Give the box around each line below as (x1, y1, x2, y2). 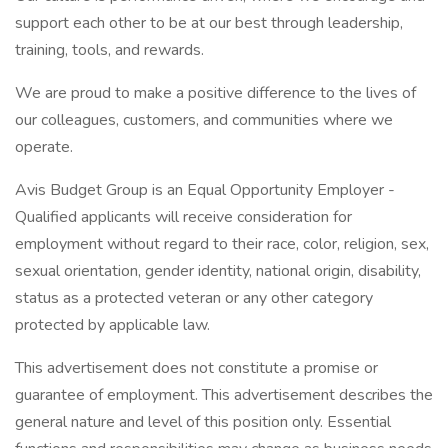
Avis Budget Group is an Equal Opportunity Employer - (15, 179, 395, 201)
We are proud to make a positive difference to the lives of (15, 82, 416, 104)
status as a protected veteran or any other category (15, 287, 373, 309)
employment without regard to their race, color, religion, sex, (15, 233, 429, 255)
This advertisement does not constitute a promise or (15, 357, 378, 379)
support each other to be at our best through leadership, (15, 12, 403, 34)
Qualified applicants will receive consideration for (15, 206, 352, 228)
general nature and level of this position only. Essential (15, 411, 391, 433)
